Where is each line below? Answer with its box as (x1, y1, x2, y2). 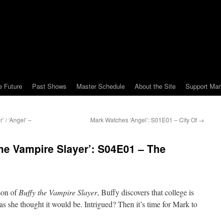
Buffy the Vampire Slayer (19, 187, 97, 197)
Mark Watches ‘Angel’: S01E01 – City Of (90, 115, 198, 124)
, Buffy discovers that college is (97, 187, 194, 197)
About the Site (135, 81, 176, 91)
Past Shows (32, 81, 67, 91)
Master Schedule (76, 81, 125, 91)
